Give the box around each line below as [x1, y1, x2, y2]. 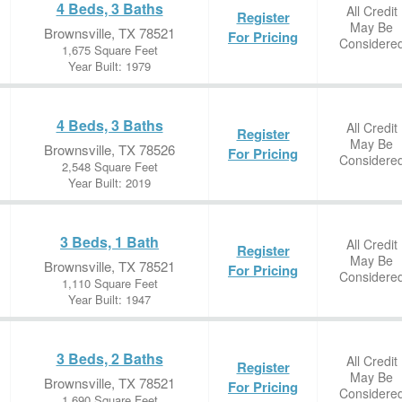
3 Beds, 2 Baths [56, 348, 163, 369]
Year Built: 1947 [68, 291, 151, 308]
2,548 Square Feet [61, 158, 158, 175]
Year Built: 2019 [68, 174, 151, 191]
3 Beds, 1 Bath [60, 232, 159, 252]
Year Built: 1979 [68, 57, 151, 74]
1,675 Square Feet [61, 41, 158, 58]
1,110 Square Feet [61, 275, 158, 292]
